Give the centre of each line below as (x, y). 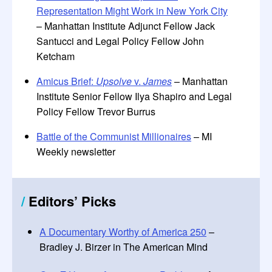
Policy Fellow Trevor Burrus (96, 111)
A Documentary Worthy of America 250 (123, 232)
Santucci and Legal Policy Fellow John (120, 41)
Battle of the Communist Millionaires (114, 136)
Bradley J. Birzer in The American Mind (124, 247)
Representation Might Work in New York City (132, 11)
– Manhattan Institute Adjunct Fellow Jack (126, 26)
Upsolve (114, 81)
